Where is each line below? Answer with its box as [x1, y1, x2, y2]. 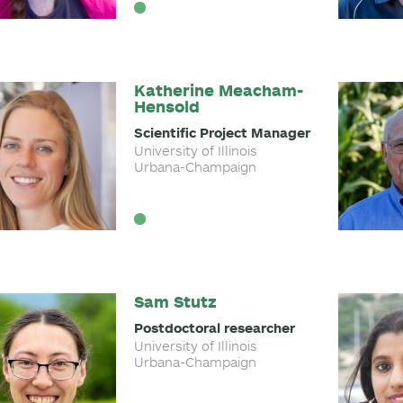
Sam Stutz [134, 291, 217, 312]
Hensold [134, 96, 200, 117]
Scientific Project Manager [134, 124, 310, 141]
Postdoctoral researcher [134, 319, 295, 336]
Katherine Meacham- [134, 80, 303, 101]
